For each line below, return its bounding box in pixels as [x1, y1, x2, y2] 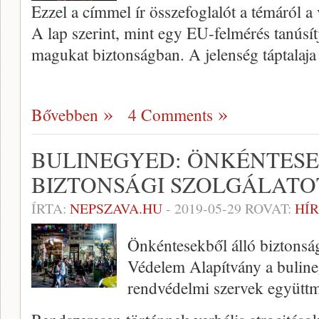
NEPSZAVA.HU [70, 199, 162, 219]
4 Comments [128, 103, 213, 127]
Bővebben [31, 103, 98, 127]
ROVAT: [241, 199, 295, 219]
